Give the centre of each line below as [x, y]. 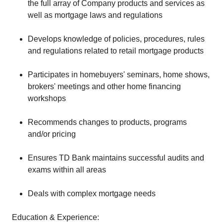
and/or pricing [52, 134]
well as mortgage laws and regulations [95, 15]
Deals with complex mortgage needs [92, 194]
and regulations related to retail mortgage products [116, 51]
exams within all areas [67, 170]
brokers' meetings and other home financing [104, 86]
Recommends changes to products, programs [107, 122]
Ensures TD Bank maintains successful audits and [116, 158]
